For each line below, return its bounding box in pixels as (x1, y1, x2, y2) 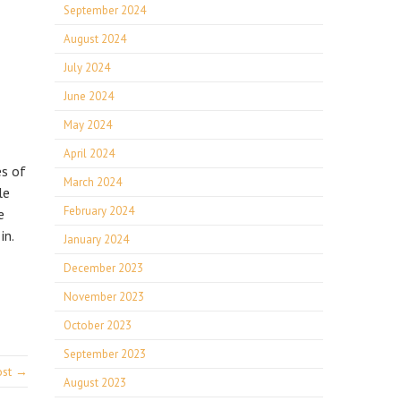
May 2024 (64, 117, 112, 132)
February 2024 (64, 203, 134, 218)
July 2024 (64, 60, 110, 75)
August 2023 (64, 375, 126, 390)
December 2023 (64, 260, 143, 276)
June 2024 (64, 89, 114, 104)
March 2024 (64, 175, 122, 190)
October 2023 (64, 318, 132, 333)
